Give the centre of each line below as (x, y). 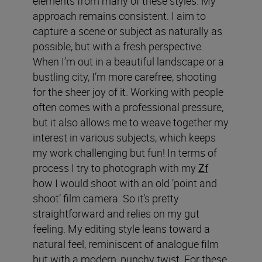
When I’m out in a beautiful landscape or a (128, 61)
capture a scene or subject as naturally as (127, 31)
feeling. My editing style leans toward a (121, 228)
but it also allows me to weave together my (131, 122)
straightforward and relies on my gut (116, 213)
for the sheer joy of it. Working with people (128, 92)
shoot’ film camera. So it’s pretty (106, 198)
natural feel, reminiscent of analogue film (126, 244)
